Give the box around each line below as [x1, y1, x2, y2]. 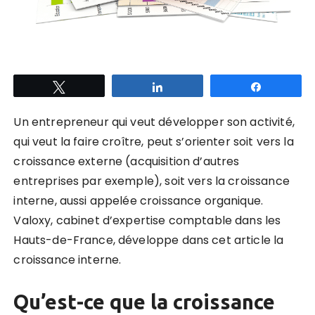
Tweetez [74, 81, 110, 91]
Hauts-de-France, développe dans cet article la [13, 231, 284, 248]
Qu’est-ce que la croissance [13, 290, 276, 313]
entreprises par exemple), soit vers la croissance [13, 172, 290, 189]
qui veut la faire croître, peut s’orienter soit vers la [13, 133, 294, 150]
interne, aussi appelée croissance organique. [13, 192, 264, 209]
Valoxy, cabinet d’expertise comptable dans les [13, 212, 281, 229]
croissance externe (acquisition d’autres [13, 153, 240, 169]
